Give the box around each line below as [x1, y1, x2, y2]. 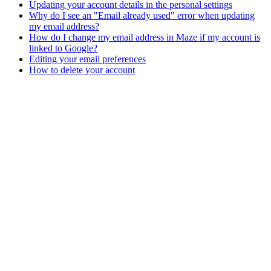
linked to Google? [29, 42, 97, 53]
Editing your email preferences [29, 53, 146, 64]
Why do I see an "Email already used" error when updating [29, 10, 255, 21]
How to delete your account [29, 64, 135, 75]
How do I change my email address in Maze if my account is [29, 31, 260, 42]
